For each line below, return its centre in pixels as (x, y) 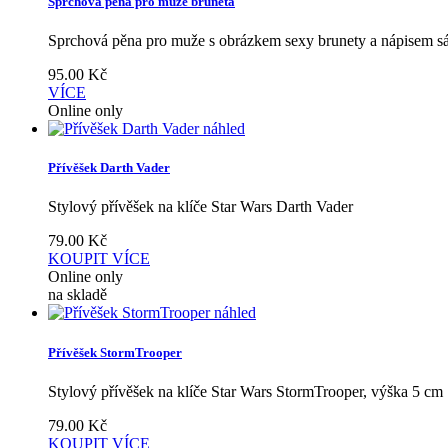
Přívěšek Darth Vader (109, 168)
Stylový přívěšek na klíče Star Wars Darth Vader (200, 207)
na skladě (77, 295)
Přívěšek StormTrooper (115, 352)
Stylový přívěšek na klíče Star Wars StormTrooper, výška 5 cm (245, 391)
